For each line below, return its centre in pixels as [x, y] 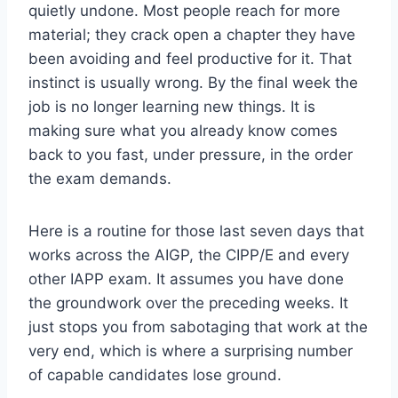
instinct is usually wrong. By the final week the [193, 82]
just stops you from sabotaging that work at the [198, 326]
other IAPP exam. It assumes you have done [186, 279]
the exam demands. [100, 178]
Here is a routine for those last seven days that [196, 231]
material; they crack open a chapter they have [192, 34]
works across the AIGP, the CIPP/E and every [189, 255]
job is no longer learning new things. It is [172, 106]
